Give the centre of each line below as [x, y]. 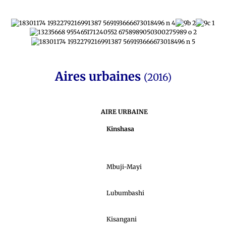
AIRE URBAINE [124, 111]
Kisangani [122, 219]
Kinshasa [121, 129]
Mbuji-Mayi [124, 166]
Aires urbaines [99, 76]
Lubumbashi [125, 193]
